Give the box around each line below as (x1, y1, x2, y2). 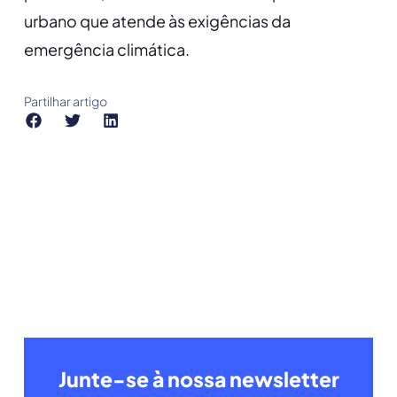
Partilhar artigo (23, 92, 107, 109)
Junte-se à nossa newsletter (58, 365, 339, 392)
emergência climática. (23, 39, 190, 60)
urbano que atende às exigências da (23, 11, 291, 32)
